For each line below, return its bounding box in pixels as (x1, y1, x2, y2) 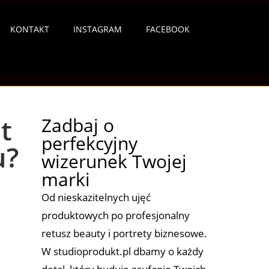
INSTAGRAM (73, 23, 122, 35)
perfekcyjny (41, 130, 138, 156)
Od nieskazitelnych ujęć (41, 190, 151, 204)
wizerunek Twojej (41, 148, 187, 174)
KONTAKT (10, 23, 49, 35)
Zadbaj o (41, 112, 114, 138)
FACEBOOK (146, 23, 190, 35)
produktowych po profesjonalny (41, 208, 190, 222)
